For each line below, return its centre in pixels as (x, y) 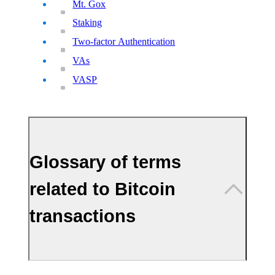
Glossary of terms (106, 161)
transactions (83, 215)
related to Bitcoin (103, 188)
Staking (87, 23)
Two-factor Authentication (124, 42)
